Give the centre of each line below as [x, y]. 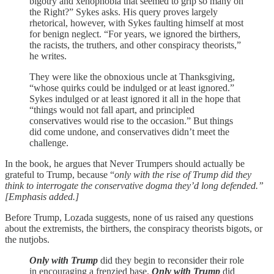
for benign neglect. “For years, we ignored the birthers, [135, 34]
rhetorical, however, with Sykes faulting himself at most [136, 23]
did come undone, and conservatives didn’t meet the [129, 132]
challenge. [49, 143]
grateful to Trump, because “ [60, 175]
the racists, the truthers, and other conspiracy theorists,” [135, 45]
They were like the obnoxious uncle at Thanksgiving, [132, 77]
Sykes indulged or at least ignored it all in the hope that [135, 99]
